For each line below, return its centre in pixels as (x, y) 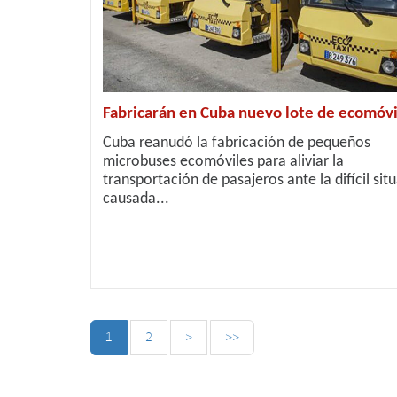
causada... (136, 198)
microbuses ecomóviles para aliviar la (223, 161)
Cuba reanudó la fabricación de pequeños (237, 143)
